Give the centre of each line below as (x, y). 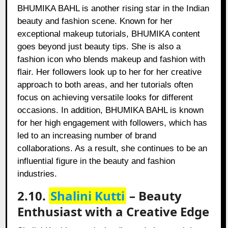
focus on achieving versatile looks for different (105, 98)
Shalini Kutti (88, 196)
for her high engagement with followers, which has (112, 123)
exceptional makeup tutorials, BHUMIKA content (109, 34)
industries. (37, 174)
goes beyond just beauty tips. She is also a (99, 47)
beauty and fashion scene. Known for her (95, 21)
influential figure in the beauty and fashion (96, 161)
